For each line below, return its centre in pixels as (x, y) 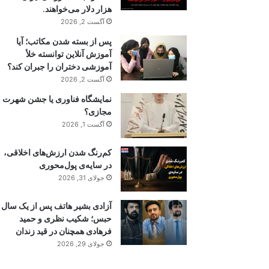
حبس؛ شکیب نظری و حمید (65, 218)
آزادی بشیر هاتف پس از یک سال (56, 206)
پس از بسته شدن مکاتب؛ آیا (64, 41)
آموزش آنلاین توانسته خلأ (69, 54)
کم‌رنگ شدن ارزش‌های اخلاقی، (58, 152)
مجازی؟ (98, 111)
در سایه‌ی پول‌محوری (75, 165)
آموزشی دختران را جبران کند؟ (59, 66)
